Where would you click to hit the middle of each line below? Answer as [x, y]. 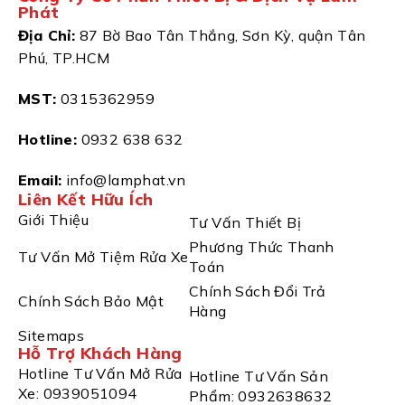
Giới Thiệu [53, 220]
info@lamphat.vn [126, 179]
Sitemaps [52, 335]
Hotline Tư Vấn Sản [259, 376]
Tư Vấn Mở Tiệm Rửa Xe [104, 256]
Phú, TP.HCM [64, 57]
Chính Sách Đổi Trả [258, 291]
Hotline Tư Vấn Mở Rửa [100, 374]
